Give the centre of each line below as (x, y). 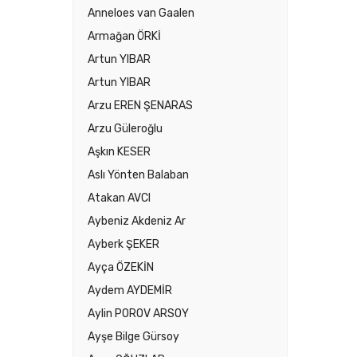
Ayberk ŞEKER (124, 244)
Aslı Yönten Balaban (138, 175)
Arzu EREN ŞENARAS (140, 105)
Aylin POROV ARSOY (138, 313)
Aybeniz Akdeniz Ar (137, 221)
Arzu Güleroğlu (125, 128)
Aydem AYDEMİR (130, 290)
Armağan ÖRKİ (124, 36)
